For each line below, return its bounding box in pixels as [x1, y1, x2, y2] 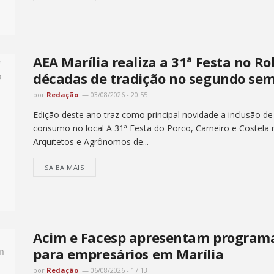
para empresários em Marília [33, 245, 224, 264]
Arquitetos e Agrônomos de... [33, 136, 149, 148]
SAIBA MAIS [45, 163, 84, 172]
